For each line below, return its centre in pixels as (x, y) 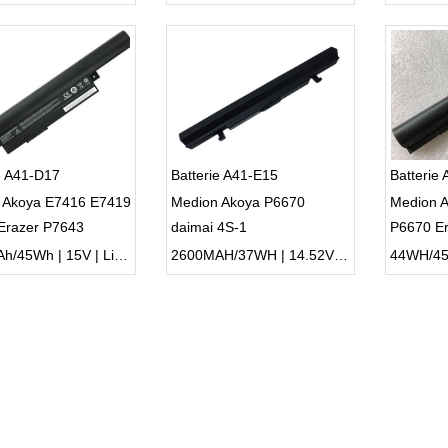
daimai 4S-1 (208, 227)
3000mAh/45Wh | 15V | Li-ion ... (120, 255)
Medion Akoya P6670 (237, 202)
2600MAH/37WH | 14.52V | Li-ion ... (340, 255)
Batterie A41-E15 (224, 175)
